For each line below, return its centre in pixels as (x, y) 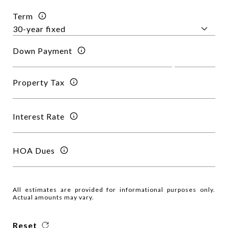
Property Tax (39, 82)
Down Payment (42, 50)
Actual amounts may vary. (53, 197)
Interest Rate (39, 116)
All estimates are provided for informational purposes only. (114, 190)
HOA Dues (34, 150)
